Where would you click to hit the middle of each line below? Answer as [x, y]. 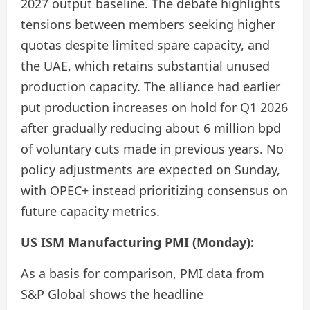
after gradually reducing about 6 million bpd [151, 128]
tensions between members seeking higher [148, 24]
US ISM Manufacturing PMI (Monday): [137, 242]
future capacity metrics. [90, 211]
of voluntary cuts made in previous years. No [152, 149]
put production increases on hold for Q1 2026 [154, 107]
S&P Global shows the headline [112, 294]
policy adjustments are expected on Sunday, [151, 170]
